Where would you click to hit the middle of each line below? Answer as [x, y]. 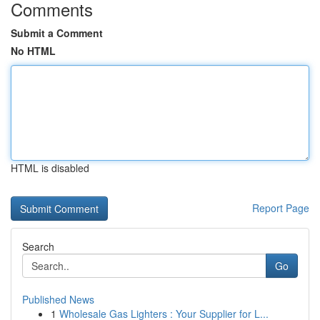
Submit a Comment [57, 33]
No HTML [33, 51]
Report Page [281, 208]
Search [38, 246]
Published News [58, 299]
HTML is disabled [50, 168]
